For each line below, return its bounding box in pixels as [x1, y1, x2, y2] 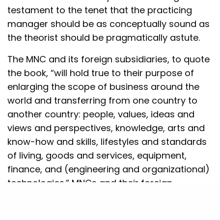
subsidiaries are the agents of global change [7, 190, 205, 203]
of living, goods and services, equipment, [7, 149, 187, 162]
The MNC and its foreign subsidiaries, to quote [7, 53, 210, 65]
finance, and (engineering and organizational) [7, 163, 210, 175]
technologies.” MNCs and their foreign [7, 176, 173, 189]
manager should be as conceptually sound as [7, 17, 210, 30]
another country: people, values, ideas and [7, 108, 195, 120]
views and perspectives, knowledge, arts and [7, 121, 205, 134]
